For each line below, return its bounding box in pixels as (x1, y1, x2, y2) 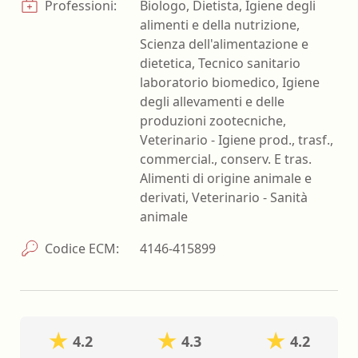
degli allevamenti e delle (140, 92, 284, 110)
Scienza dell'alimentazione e (140, 34, 308, 53)
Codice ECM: (42, 239, 119, 257)
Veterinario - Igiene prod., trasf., (140, 130, 333, 149)
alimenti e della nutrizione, (140, 15, 300, 34)
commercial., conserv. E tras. (140, 149, 312, 168)
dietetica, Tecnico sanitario (140, 54, 300, 72)
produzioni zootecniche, (140, 111, 286, 129)
